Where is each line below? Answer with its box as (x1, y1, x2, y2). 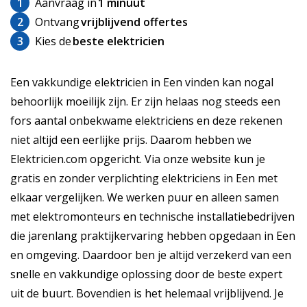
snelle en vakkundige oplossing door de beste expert (10, 267, 282, 282)
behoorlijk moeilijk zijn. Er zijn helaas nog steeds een (10, 94, 280, 110)
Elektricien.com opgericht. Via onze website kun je (10, 151, 265, 167)
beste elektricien (73, 34, 165, 49)
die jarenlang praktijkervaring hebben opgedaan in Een (10, 228, 295, 244)
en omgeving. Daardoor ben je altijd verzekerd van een (10, 247, 291, 263)
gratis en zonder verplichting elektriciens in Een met (10, 171, 278, 186)
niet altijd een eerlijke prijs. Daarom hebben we (10, 132, 251, 148)
